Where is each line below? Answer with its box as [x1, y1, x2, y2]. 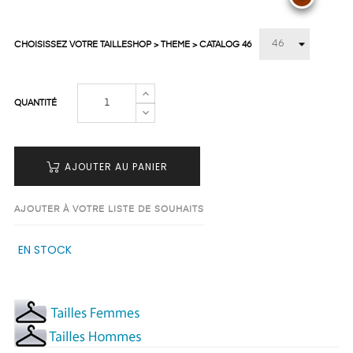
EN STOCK [18, 242, 72, 258]
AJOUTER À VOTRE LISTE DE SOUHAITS [14, 205, 204, 214]
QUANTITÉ [14, 98, 57, 107]
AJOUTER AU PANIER [65, 160, 168, 173]
